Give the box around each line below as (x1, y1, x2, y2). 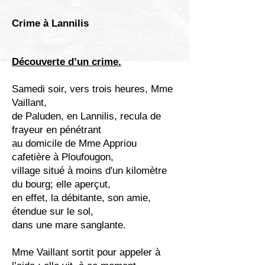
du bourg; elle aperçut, (12, 179, 111, 190)
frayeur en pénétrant (12, 124, 101, 135)
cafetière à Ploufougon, (12, 151, 114, 163)
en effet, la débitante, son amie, (12, 192, 151, 203)
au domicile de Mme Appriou (12, 138, 137, 149)
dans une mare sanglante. (12, 219, 126, 231)
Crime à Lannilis (12, 18, 89, 29)
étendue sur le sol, (12, 206, 93, 217)
